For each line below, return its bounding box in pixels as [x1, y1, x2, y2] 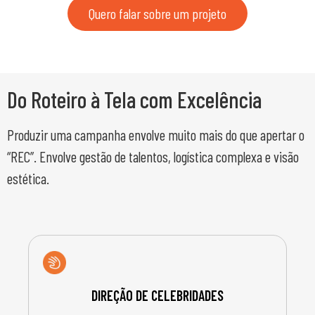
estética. [7, 169, 49, 188]
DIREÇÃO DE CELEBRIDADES [91, 286, 224, 304]
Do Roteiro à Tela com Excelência [7, 86, 262, 113]
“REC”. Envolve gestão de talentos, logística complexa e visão [7, 148, 299, 166]
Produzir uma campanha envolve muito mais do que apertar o [7, 126, 304, 144]
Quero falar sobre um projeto [89, 5, 226, 22]
